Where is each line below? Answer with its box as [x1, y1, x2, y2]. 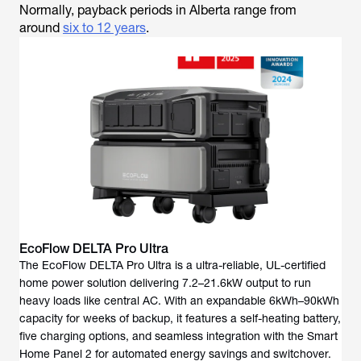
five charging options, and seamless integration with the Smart [19, 330, 338, 342]
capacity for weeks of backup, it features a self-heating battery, [19, 312, 341, 325]
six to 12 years [63, 20, 146, 35]
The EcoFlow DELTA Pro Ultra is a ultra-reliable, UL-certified [19, 259, 326, 272]
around [19, 20, 63, 35]
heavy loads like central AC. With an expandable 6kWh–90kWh [19, 294, 339, 307]
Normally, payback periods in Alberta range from [19, 2, 297, 18]
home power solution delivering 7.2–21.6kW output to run [19, 276, 311, 289]
